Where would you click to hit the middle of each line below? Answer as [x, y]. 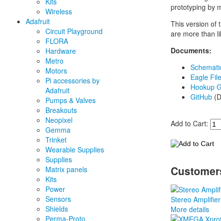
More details [190, 209]
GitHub [202, 96]
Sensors [58, 199]
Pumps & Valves [71, 100]
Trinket [56, 140]
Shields [57, 209]
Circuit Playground [74, 31]
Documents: [191, 50]
